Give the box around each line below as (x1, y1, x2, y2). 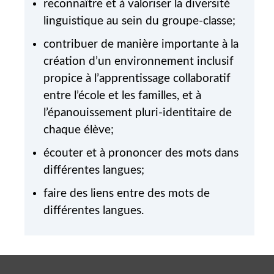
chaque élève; (43, 124, 114, 136)
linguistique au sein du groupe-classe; (43, 15, 235, 28)
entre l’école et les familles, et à (43, 90, 201, 102)
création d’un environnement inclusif (43, 56, 234, 68)
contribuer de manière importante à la (43, 39, 239, 51)
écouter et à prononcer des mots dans (43, 147, 239, 160)
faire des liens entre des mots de (43, 188, 210, 200)
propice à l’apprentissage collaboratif (43, 73, 231, 85)
